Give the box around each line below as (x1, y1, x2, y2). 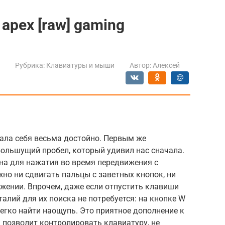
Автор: (130, 61, 151, 69)
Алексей (153, 61, 180, 69)
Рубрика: (15, 61, 45, 69)
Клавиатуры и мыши (46, 61, 115, 69)
